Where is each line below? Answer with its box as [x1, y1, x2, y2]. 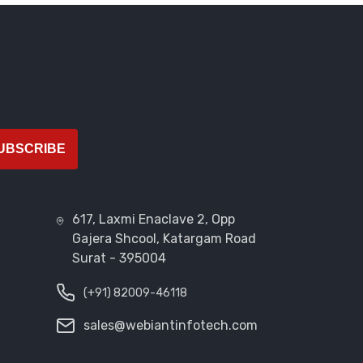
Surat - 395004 [72, 250, 167, 267]
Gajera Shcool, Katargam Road [72, 231, 257, 247]
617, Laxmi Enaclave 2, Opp [72, 211, 236, 228]
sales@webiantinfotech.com [83, 318, 258, 334]
